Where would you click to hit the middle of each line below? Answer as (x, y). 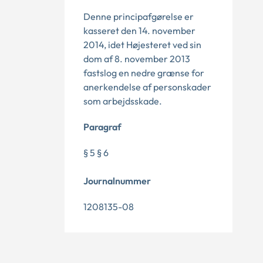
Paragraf (102, 127)
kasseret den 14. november (139, 31)
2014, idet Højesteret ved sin (142, 45)
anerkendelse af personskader (147, 87)
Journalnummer (117, 181)
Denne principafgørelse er (139, 16)
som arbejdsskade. (123, 101)
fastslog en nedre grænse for (144, 73)
